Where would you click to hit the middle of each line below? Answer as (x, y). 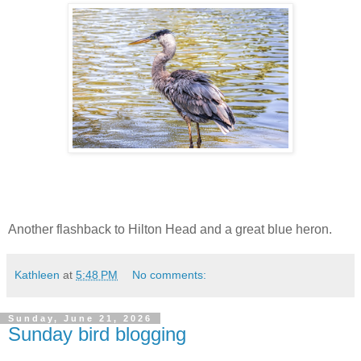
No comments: (170, 274)
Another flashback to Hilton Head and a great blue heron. (170, 229)
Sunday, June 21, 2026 (80, 318)
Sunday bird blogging (97, 334)
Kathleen (37, 274)
